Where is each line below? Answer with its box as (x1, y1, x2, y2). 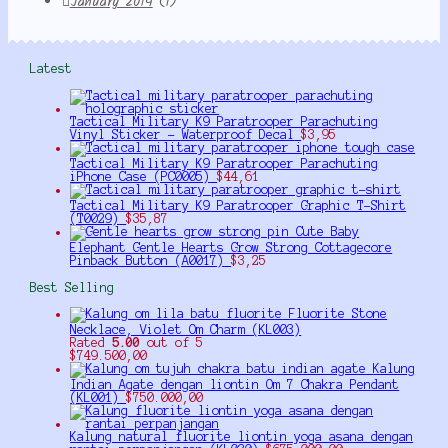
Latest (30, 62, 73, 76)
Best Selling (30, 280, 115, 294)
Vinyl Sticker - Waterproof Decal (70, 127, 295, 141)
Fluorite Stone (289, 307, 388, 321)
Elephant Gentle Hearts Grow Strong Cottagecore (70, 240, 393, 254)
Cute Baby (296, 224, 360, 238)
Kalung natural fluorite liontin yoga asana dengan (70, 430, 414, 444)
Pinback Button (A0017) (70, 253, 225, 267)
